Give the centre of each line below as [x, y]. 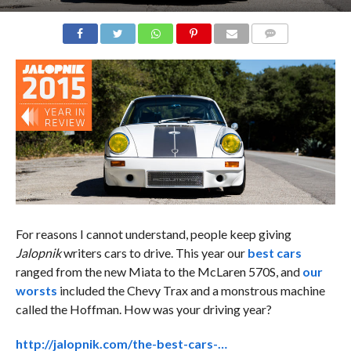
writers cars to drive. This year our [154, 252]
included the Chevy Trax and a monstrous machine [191, 290]
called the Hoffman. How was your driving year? [143, 309]
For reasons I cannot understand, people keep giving [153, 233]
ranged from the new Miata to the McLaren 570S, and [159, 271]
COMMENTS [283, 52]
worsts [36, 290]
